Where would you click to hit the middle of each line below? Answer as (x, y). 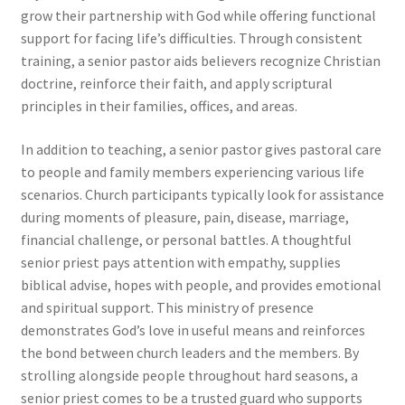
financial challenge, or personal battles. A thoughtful (186, 239)
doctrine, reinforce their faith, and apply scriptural (176, 84)
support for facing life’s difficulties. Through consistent (191, 38)
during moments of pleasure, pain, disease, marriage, (184, 217)
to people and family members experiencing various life (192, 171)
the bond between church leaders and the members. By (189, 352)
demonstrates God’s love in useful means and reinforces (193, 330)
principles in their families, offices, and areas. (159, 106)
